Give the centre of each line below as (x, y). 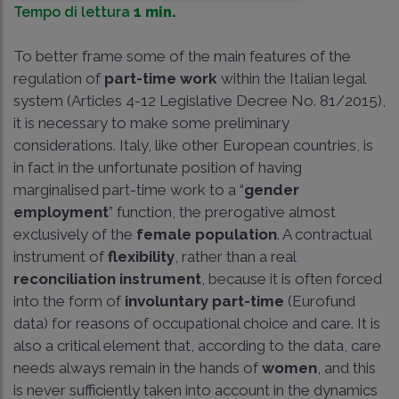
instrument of (61, 256)
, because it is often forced (292, 278)
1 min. (155, 12)
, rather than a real (235, 256)
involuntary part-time (204, 301)
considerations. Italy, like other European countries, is (193, 145)
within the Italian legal (291, 78)
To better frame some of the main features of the (182, 56)
